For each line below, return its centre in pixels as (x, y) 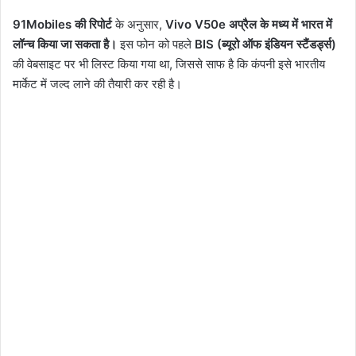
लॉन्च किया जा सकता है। (65, 44)
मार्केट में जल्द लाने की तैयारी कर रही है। (97, 83)
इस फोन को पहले (156, 44)
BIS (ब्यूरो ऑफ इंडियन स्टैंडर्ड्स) (265, 44)
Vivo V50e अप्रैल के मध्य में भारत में (249, 24)
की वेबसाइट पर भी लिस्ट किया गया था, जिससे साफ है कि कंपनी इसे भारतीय (169, 64)
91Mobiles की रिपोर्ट (62, 24)
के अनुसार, (139, 24)
